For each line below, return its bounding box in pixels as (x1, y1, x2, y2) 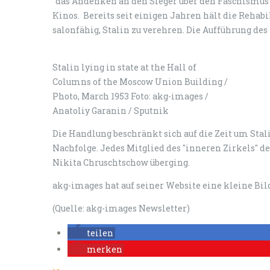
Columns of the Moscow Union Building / (52, 76, 228, 87)
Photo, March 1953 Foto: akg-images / (52, 90, 209, 102)
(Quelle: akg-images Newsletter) (52, 202, 190, 214)
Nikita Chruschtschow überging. (52, 157, 190, 168)
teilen (87, 227, 113, 239)
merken (87, 243, 122, 255)
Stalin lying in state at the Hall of (52, 61, 196, 73)
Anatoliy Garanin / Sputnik (52, 105, 169, 116)
